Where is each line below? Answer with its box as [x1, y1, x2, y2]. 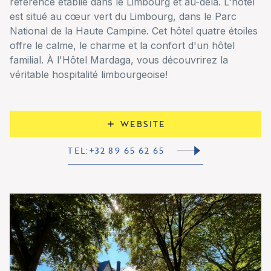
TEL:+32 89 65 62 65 [68, 143, 165, 157]
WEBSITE [120, 117, 165, 130]
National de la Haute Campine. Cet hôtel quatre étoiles [10, 24, 258, 37]
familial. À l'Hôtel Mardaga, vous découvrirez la [10, 53, 228, 66]
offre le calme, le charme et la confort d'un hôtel [10, 39, 235, 51]
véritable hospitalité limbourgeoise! [10, 68, 168, 80]
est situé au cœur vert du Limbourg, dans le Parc [10, 10, 237, 22]
